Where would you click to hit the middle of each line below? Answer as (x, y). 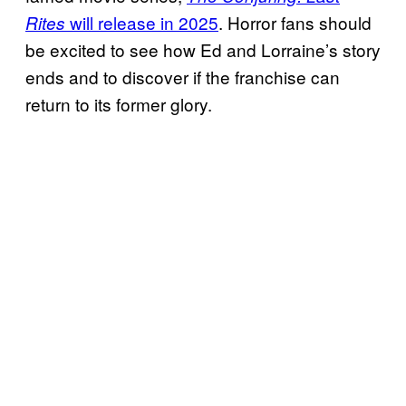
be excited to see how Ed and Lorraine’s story (203, 50)
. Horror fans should (295, 23)
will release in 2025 (142, 23)
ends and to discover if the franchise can (183, 77)
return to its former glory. (119, 104)
